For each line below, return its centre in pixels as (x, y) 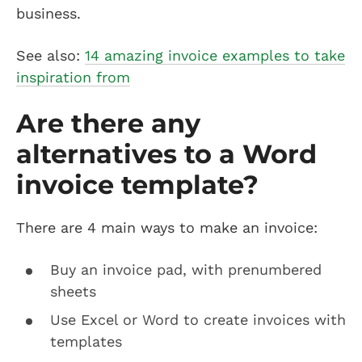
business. (51, 13)
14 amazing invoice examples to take (215, 55)
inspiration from (73, 77)
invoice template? (137, 184)
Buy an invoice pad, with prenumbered (186, 269)
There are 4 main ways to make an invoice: (169, 227)
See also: (51, 55)
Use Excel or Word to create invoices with (198, 319)
